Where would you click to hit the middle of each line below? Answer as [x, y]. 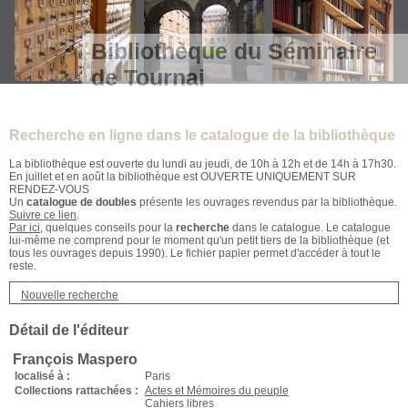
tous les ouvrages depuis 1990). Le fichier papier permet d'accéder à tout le [195, 253]
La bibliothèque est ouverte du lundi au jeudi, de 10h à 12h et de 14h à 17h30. [203, 164]
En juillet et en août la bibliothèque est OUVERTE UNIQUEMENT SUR [183, 177]
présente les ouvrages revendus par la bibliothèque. [267, 202]
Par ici [25, 228]
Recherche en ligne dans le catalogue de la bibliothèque [202, 135]
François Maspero [75, 359]
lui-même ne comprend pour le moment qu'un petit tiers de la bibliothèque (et [199, 240]
